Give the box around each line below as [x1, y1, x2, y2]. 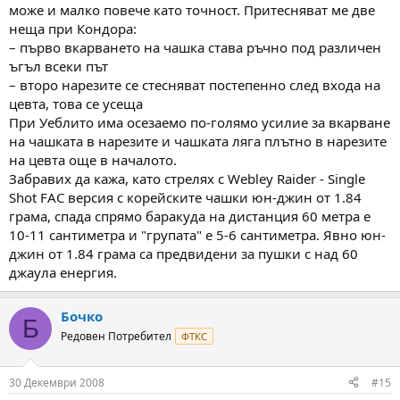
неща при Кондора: [9, 20, 137, 38]
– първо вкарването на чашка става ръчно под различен [9, 38, 381, 57]
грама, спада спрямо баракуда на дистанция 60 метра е [9, 207, 371, 226]
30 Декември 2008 [9, 374, 104, 390]
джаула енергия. [9, 263, 117, 282]
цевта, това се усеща [9, 95, 143, 113]
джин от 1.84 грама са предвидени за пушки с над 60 [9, 245, 358, 263]
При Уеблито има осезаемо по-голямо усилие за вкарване [9, 113, 390, 132]
